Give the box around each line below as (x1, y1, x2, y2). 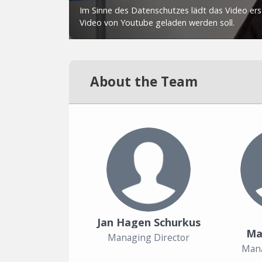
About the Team (90, 73, 198, 91)
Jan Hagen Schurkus (96, 215, 201, 229)
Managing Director (108, 230, 189, 244)
